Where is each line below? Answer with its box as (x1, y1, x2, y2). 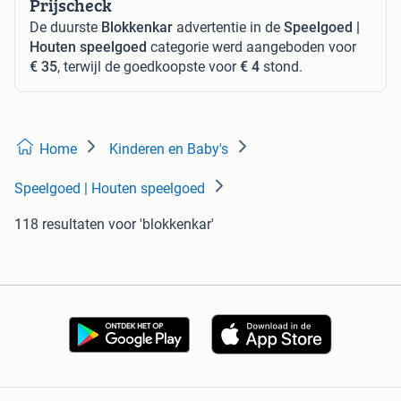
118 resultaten (14, 215, 105, 233)
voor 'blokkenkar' (108, 215, 214, 233)
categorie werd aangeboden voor (147, 38, 356, 55)
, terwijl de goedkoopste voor (57, 57, 240, 75)
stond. (260, 57, 303, 75)
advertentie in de (173, 18, 284, 36)
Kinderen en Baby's (109, 140, 228, 158)
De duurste (30, 18, 101, 36)
